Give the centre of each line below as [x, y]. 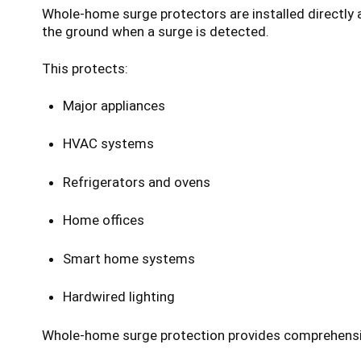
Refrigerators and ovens [136, 182]
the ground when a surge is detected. [156, 31]
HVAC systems [108, 144]
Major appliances [114, 105]
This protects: [85, 68]
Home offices [103, 220]
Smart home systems [129, 258]
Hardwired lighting [118, 297]
